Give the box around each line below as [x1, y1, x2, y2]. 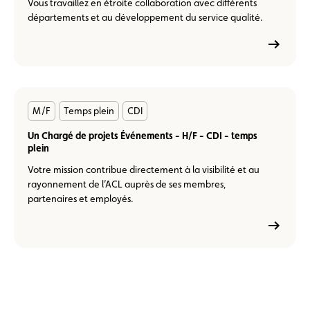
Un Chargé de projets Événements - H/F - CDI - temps [28, 129, 257, 141]
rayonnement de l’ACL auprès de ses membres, [28, 178, 226, 190]
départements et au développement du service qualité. [28, 11, 263, 23]
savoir [21, 109, 46, 120]
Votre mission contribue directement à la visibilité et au [28, 163, 259, 175]
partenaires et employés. [28, 192, 134, 204]
